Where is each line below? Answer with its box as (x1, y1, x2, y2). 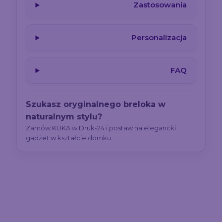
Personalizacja (131, 33, 187, 43)
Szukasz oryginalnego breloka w (26, 100, 166, 110)
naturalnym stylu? (26, 112, 103, 122)
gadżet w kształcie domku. (26, 134, 113, 142)
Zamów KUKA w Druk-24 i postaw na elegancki (26, 124, 176, 132)
